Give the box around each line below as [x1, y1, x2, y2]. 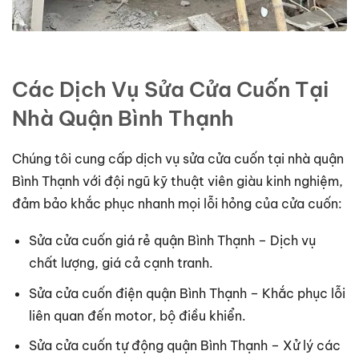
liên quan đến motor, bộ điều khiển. [28, 307, 246, 324]
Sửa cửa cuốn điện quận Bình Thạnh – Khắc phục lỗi [28, 284, 345, 301]
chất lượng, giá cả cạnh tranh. [28, 255, 213, 271]
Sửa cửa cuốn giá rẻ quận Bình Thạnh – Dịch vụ [28, 232, 316, 248]
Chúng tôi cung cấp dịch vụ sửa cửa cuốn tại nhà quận [12, 151, 344, 167]
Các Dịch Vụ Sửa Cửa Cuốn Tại [12, 76, 329, 103]
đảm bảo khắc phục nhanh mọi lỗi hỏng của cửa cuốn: [12, 196, 342, 212]
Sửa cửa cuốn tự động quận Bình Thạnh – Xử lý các [28, 337, 341, 354]
